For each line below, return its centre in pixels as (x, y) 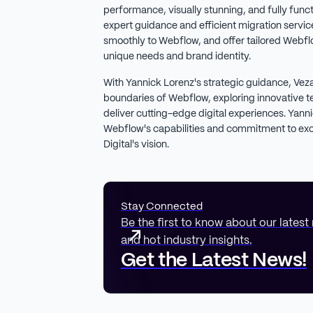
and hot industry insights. (186, 240)
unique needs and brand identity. (177, 57)
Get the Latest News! (214, 261)
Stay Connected (161, 206)
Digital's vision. (136, 145)
